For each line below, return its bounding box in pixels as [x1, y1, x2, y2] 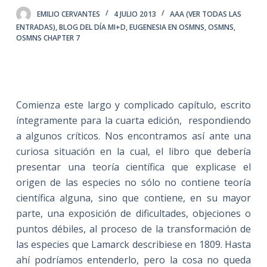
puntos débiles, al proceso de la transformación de [15, 222, 252, 235]
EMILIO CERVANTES [36, 8, 100, 19]
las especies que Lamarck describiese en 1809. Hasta [15, 237, 252, 251]
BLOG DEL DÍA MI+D [58, 21, 126, 32]
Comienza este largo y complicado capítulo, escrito [15, 98, 252, 111]
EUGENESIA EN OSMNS [129, 21, 204, 32]
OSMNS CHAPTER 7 [15, 32, 80, 43]
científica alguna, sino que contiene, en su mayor [15, 191, 252, 204]
